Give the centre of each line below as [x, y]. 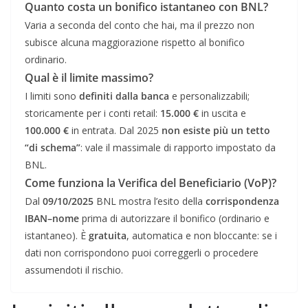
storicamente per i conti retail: [92, 113]
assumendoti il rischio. [74, 270]
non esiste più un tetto [216, 131]
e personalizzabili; [209, 96]
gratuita [108, 236]
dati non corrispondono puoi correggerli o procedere [142, 253]
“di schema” [53, 148]
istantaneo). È [57, 236]
